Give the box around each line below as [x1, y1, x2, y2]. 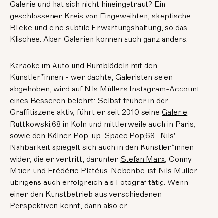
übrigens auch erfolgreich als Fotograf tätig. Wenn [10, 178, 189, 187]
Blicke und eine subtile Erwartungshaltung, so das [10, 23, 188, 33]
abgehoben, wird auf [10, 84, 85, 94]
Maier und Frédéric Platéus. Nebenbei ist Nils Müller [10, 166, 198, 176]
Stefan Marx [120, 154, 165, 164]
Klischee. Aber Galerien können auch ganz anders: [10, 35, 190, 44]
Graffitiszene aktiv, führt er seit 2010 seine [10, 108, 162, 117]
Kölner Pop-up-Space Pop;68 [47, 131, 155, 141]
